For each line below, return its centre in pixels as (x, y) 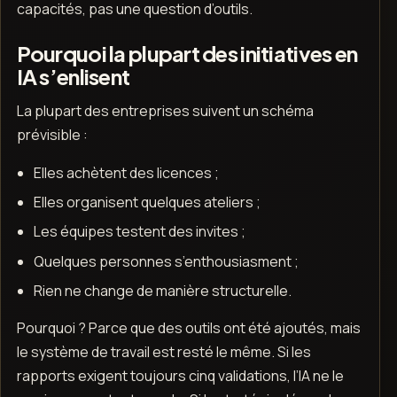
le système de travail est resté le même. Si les (163, 352)
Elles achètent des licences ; (126, 172)
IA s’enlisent (73, 76)
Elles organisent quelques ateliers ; (147, 202)
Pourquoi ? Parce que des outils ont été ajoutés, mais (188, 328)
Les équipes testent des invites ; (139, 232)
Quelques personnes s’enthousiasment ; (166, 261)
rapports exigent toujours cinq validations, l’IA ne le (180, 376)
